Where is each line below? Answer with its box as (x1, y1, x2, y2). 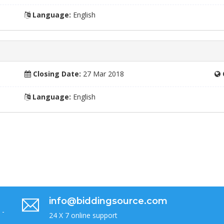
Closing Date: (31, 69, 81, 78)
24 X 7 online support (49, 210, 117, 220)
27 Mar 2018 (81, 69, 124, 78)
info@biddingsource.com (49, 195, 167, 206)
